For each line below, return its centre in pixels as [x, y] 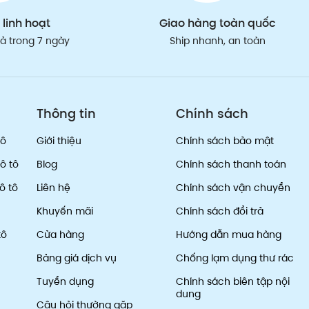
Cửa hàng [61, 235]
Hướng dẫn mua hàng [228, 235]
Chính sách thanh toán [231, 165]
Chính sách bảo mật [225, 141]
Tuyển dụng [66, 282]
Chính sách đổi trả [219, 211]
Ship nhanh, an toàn [218, 41]
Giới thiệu [59, 141]
